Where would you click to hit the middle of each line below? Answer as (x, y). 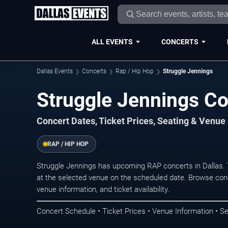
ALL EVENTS (112, 41)
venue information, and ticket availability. (103, 190)
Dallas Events (55, 71)
